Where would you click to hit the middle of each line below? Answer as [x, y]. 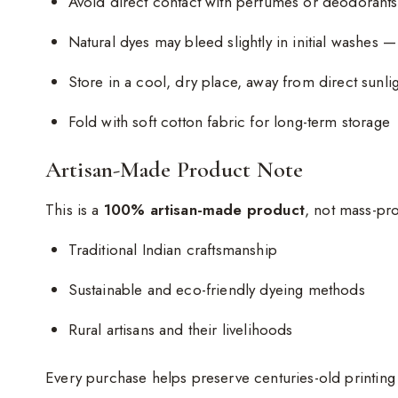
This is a [75, 210]
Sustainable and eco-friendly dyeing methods [216, 290]
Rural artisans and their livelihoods [180, 330]
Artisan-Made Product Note [175, 170]
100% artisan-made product [204, 210]
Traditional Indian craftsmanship [172, 250]
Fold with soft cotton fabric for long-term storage [229, 121]
